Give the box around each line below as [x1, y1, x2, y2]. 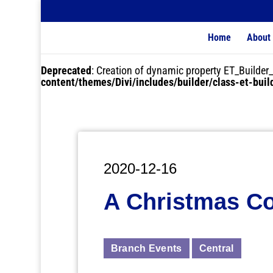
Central [199, 243, 234, 254]
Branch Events [110, 243, 182, 254]
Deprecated [41, 64, 92, 77]
